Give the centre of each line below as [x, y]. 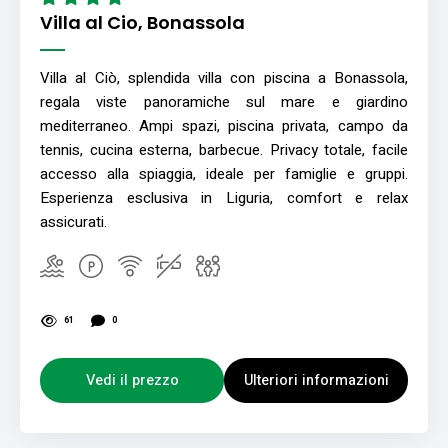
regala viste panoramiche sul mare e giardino [224, 101]
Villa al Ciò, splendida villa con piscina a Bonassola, [224, 77]
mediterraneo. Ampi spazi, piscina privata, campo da [224, 125]
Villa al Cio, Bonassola [142, 22]
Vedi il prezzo [132, 380]
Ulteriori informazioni [316, 380]
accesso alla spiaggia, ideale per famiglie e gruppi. [224, 173]
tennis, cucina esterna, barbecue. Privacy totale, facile [224, 149]
